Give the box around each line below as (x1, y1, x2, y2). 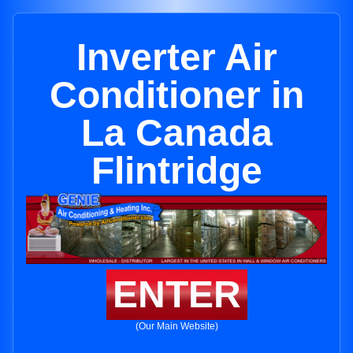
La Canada (80, 112, 273, 154)
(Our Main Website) (135, 321, 218, 333)
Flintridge (91, 150, 262, 191)
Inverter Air (76, 36, 277, 78)
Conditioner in (49, 74, 304, 116)
